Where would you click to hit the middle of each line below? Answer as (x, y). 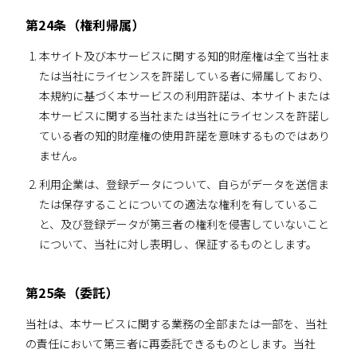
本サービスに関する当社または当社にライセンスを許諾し (184, 115)
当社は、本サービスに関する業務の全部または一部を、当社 (177, 323)
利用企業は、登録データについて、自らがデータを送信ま (184, 184)
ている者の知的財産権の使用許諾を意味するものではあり (184, 135)
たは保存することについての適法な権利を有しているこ (179, 204)
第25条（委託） (73, 292)
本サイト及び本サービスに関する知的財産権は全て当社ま (184, 55)
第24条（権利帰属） (85, 24)
